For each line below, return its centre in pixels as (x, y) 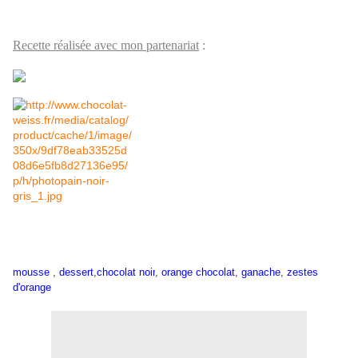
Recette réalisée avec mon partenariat (106, 46)
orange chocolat (198, 272)
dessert (76, 272)
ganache (261, 272)
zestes (302, 272)
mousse (33, 272)
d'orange (32, 288)
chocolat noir (126, 272)
